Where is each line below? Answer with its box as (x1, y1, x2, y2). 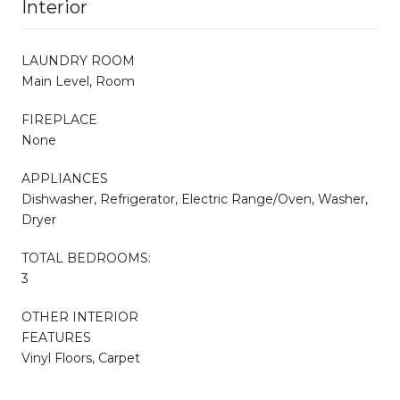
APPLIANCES (21, 170, 108, 187)
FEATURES (21, 329, 91, 346)
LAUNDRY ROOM (21, 52, 135, 69)
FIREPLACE (21, 111, 97, 128)
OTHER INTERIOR (21, 308, 138, 325)
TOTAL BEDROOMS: (21, 249, 151, 266)
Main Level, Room (21, 72, 135, 89)
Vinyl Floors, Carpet (21, 349, 140, 366)
